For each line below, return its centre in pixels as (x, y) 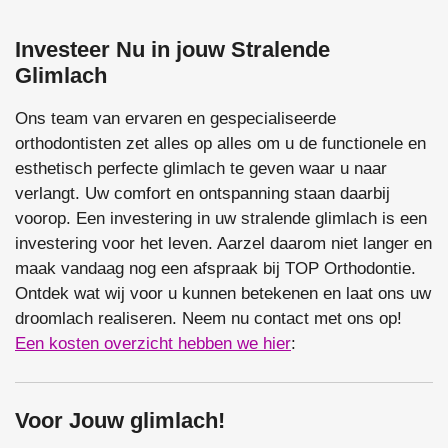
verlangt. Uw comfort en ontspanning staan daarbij (202, 194)
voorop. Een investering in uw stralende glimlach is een (221, 219)
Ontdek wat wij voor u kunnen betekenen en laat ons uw (223, 294)
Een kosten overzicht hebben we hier (153, 344)
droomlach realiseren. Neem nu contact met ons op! (208, 319)
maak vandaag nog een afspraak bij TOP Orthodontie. (215, 269)
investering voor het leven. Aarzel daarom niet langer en (223, 244)
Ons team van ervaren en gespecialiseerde (175, 119)
